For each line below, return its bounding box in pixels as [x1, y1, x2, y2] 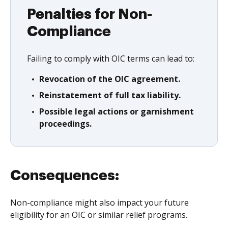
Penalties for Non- [27, 7, 152, 21]
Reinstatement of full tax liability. [39, 89, 181, 101]
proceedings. [39, 118, 92, 129]
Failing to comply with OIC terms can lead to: [27, 52, 194, 64]
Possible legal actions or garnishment [39, 105, 194, 117]
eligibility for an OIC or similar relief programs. [10, 209, 187, 220]
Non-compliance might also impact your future [10, 196, 189, 208]
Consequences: [10, 168, 119, 183]
